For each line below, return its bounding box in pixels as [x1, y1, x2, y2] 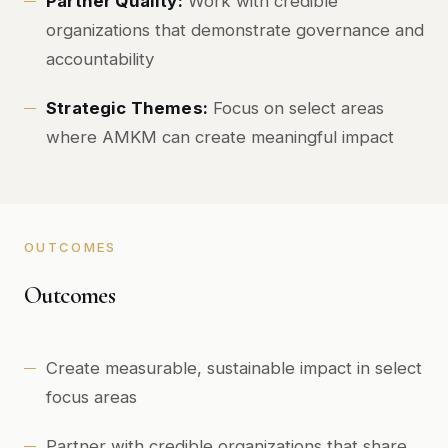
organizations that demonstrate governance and [46, 20, 424, 40]
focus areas [46, 387, 137, 407]
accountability [46, 49, 154, 69]
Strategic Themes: [46, 98, 208, 118]
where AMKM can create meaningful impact [46, 127, 394, 147]
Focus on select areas [207, 98, 384, 118]
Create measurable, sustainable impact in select [46, 358, 422, 378]
